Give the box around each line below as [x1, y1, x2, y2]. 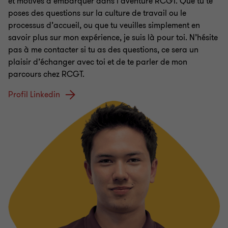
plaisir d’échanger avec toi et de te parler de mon [8, 56, 187, 68]
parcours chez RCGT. [8, 69, 84, 80]
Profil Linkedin [8, 89, 60, 101]
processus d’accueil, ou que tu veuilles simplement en [8, 20, 200, 32]
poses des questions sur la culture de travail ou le [8, 8, 186, 19]
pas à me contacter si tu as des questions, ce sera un [8, 44, 198, 56]
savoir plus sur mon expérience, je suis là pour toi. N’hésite [8, 32, 218, 44]
